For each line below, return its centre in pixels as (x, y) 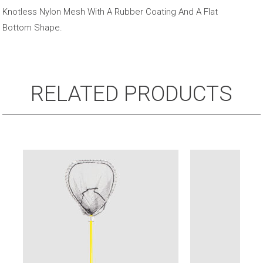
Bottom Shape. (33, 28)
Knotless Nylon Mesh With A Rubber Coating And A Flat (110, 12)
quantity (18, 19)
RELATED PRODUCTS (131, 94)
